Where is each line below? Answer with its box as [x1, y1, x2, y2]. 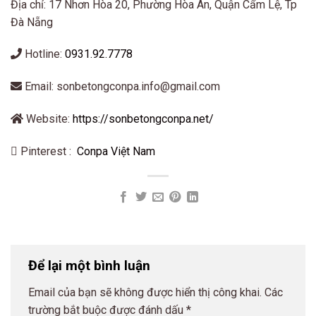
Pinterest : [18, 144, 77, 158]
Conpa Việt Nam [77, 144, 155, 158]
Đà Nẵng [11, 15, 53, 29]
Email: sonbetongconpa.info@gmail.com [22, 80, 220, 94]
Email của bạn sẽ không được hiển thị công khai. [28, 286, 262, 299]
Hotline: [22, 47, 65, 61]
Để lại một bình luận [28, 257, 154, 274]
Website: [23, 112, 73, 126]
